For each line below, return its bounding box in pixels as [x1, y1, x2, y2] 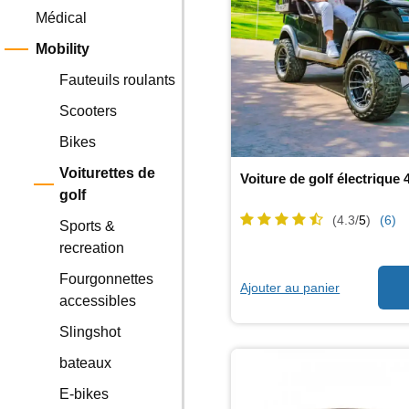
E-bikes [59, 386, 110, 402]
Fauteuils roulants [59, 72, 176, 88]
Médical [36, 10, 88, 26]
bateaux [59, 355, 112, 371]
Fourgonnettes [59, 271, 154, 287]
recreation [59, 240, 125, 256]
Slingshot [59, 324, 121, 340]
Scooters [59, 103, 118, 119]
